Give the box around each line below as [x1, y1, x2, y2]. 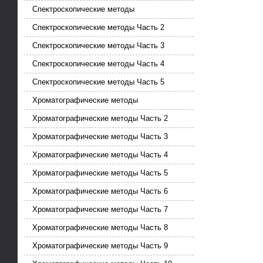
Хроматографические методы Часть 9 [32, 241, 168, 251]
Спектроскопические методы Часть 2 [32, 23, 164, 32]
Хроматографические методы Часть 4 [32, 150, 168, 160]
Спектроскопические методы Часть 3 [32, 41, 164, 50]
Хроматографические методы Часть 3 [32, 132, 168, 141]
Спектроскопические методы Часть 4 [32, 59, 164, 69]
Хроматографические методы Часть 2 [32, 114, 168, 123]
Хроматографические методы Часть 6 [32, 187, 168, 196]
